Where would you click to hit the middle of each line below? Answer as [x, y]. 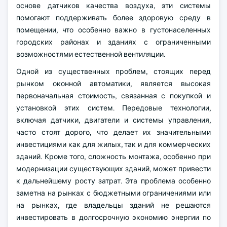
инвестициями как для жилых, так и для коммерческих [113, 144]
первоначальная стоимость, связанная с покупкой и [113, 96]
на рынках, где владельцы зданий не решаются [113, 205]
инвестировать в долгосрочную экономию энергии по [113, 217]
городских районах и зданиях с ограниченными [113, 42]
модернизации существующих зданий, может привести [113, 169]
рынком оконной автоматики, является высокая [113, 84]
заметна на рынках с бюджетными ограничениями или [113, 193]
